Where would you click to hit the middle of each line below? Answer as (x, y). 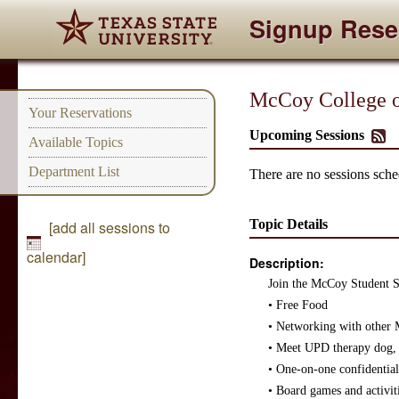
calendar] (57, 257)
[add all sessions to (110, 228)
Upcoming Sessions (309, 135)
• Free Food (298, 305)
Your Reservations (80, 113)
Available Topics (76, 142)
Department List (74, 171)
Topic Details (289, 224)
